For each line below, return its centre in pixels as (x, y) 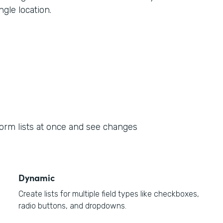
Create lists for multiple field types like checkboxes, (109, 194)
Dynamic (37, 177)
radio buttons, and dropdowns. (73, 206)
